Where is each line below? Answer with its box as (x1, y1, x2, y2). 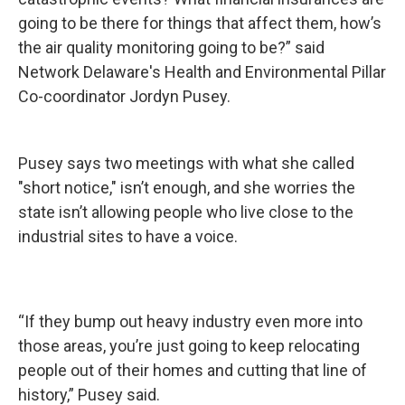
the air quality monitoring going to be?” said (18, 37, 325, 57)
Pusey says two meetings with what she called (18, 153, 354, 173)
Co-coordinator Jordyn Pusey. (18, 86, 231, 106)
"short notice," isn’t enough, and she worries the (18, 177, 355, 197)
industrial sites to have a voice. (18, 226, 238, 246)
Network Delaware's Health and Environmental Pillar (18, 61, 386, 81)
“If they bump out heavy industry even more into (18, 311, 363, 331)
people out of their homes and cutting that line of (18, 360, 367, 380)
